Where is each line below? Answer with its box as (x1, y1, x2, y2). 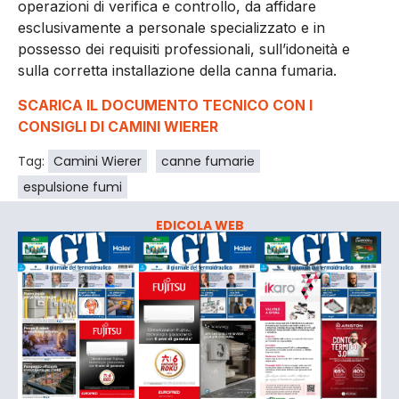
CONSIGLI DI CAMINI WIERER (18, 117, 218, 135)
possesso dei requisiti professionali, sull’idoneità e (18, 40, 350, 59)
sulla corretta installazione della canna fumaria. (18, 61, 337, 80)
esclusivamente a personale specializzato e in (18, 19, 325, 37)
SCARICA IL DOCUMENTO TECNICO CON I (18, 95, 313, 114)
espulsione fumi (23, 178, 122, 197)
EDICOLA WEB (155, 216, 244, 235)
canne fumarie (161, 152, 255, 171)
